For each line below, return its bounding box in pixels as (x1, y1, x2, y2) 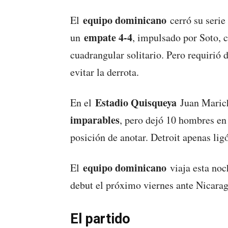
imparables (70, 112, 120, 128)
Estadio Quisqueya (95, 95, 177, 110)
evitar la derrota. (70, 65, 139, 79)
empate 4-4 (84, 30, 132, 45)
